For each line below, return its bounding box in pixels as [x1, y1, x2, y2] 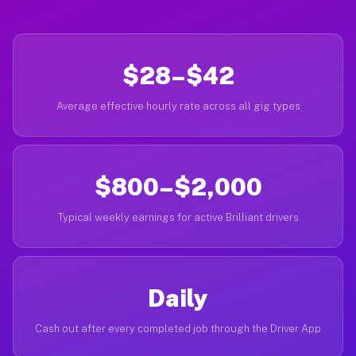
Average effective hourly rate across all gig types [56, 100, 300, 112]
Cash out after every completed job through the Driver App [35, 323, 321, 335]
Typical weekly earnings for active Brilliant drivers [57, 211, 299, 223]
